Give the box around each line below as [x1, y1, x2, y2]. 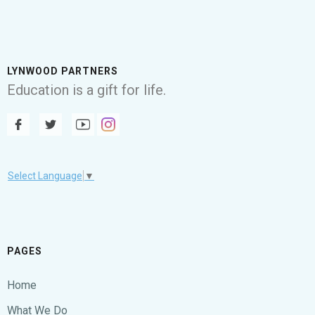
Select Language [8, 169, 82, 181]
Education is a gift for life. [7, 82, 166, 99]
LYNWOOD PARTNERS [7, 65, 118, 77]
